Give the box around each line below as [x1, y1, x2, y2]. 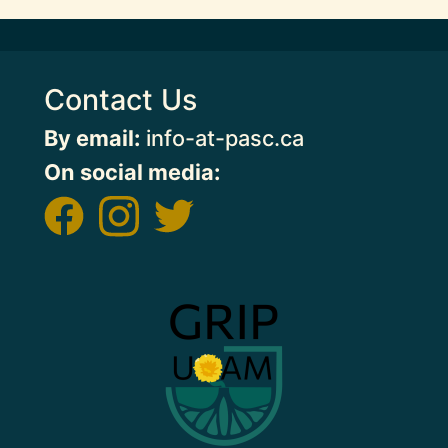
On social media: [44, 159, 220, 186]
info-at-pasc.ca [140, 125, 304, 152]
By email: [44, 125, 140, 152]
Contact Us [44, 82, 197, 118]
